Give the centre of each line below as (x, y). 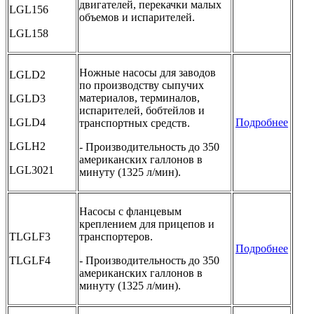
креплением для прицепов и (147, 224)
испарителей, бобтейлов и (142, 110)
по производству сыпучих (142, 85)
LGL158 (29, 33)
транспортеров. (116, 236)
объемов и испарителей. (137, 17)
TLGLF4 (30, 260)
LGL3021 (32, 170)
